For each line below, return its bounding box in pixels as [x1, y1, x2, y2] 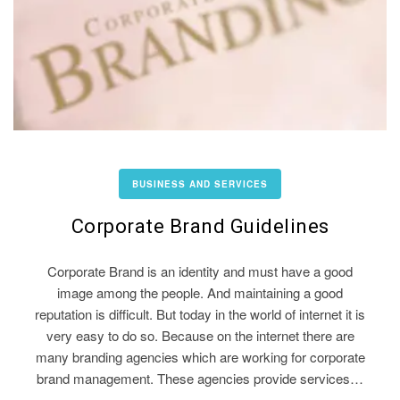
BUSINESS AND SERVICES [132, 177, 268, 190]
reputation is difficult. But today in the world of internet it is [35, 304, 365, 323]
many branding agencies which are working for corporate [35, 346, 365, 366]
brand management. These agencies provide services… [37, 368, 363, 387]
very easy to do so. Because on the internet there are [46, 325, 354, 345]
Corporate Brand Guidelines [71, 214, 329, 237]
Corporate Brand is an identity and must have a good [47, 261, 353, 280]
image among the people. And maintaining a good [57, 282, 343, 302]
